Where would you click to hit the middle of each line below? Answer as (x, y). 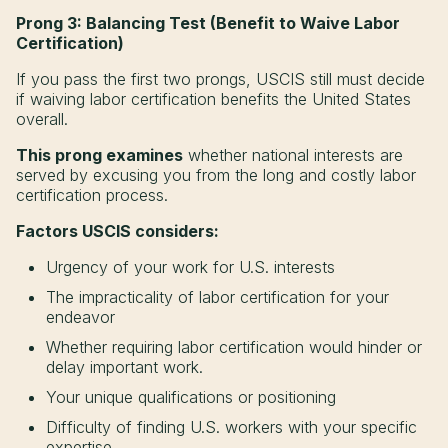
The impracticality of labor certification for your (217, 296)
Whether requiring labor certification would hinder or (234, 346)
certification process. (92, 194)
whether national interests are (293, 154)
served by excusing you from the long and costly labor (216, 174)
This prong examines (99, 154)
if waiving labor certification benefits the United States (213, 98)
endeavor (80, 316)
